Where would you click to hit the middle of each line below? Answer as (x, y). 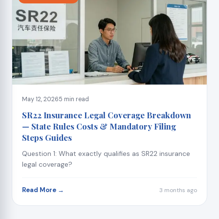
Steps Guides (47, 138)
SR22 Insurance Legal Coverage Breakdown (107, 115)
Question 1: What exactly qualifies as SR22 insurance (106, 154)
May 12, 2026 (40, 99)
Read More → (43, 190)
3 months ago (178, 190)
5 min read (74, 99)
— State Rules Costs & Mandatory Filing (99, 126)
